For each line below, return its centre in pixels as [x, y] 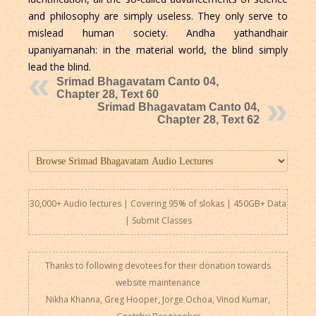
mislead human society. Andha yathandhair [158, 33]
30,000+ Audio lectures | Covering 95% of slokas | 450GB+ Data [158, 203]
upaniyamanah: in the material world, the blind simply [158, 50]
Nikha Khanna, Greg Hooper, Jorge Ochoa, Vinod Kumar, [158, 299]
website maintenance [158, 282]
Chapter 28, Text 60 [107, 95]
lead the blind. [59, 67]
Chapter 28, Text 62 [209, 120]
